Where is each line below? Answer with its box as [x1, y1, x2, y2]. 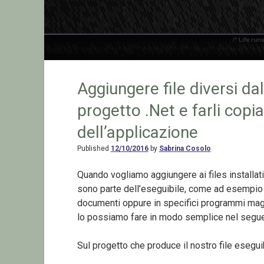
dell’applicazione [77, 122, 198, 142]
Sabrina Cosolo [159, 144, 211, 153]
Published [77, 144, 111, 153]
